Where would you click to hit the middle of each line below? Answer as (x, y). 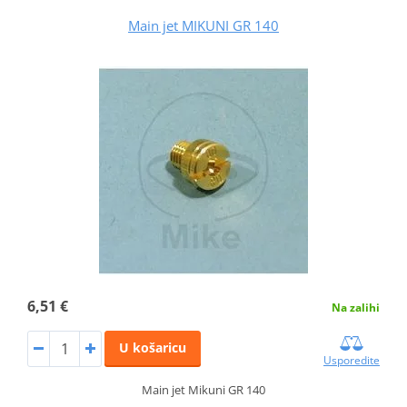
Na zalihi (356, 307)
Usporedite (352, 360)
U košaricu (152, 347)
